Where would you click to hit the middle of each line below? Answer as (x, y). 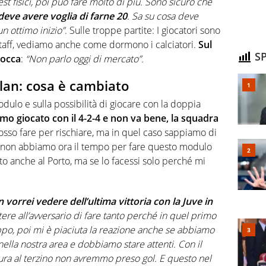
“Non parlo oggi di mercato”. (85, 59)
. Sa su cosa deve (163, 16)
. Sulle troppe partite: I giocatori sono (142, 31)
